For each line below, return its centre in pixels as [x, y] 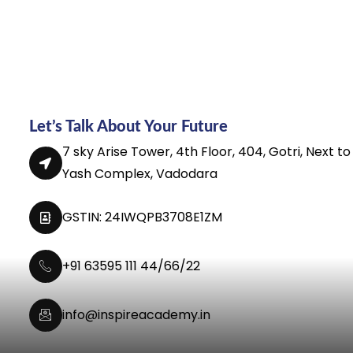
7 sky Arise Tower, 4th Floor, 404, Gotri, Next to [206, 152]
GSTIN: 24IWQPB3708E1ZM [142, 217]
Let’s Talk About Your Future [128, 127]
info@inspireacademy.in [136, 315]
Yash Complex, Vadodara [139, 174]
